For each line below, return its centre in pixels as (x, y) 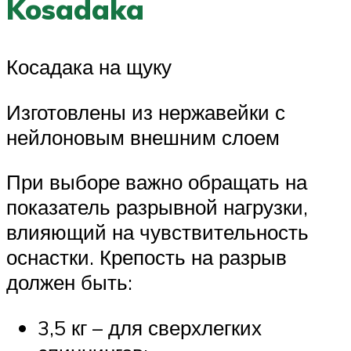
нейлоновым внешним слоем (143, 137)
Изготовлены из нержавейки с (146, 112)
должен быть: (69, 282)
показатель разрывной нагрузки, (157, 207)
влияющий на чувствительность (157, 232)
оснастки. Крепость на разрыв (147, 257)
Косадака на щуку (89, 66)
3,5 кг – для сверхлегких (150, 327)
